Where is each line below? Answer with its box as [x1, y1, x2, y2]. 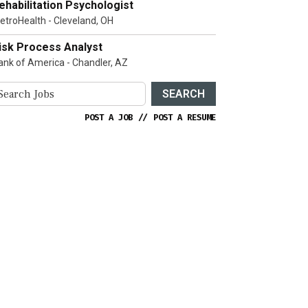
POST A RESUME [153, 112, 216, 124]
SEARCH [162, 87, 205, 100]
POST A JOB [85, 112, 133, 124]
